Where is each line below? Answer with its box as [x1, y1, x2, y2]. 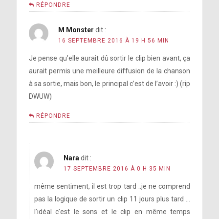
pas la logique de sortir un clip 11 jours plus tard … [34, 195, 191, 203]
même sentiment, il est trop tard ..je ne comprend [34, 182, 191, 190]
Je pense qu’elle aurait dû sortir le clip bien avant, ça [28, 54, 191, 62]
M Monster [58, 26, 94, 34]
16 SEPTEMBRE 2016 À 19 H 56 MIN [58, 37, 169, 44]
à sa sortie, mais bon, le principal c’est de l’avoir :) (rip [28, 80, 191, 88]
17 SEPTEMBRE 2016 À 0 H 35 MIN [63, 165, 171, 172]
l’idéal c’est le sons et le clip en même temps [34, 208, 191, 216]
